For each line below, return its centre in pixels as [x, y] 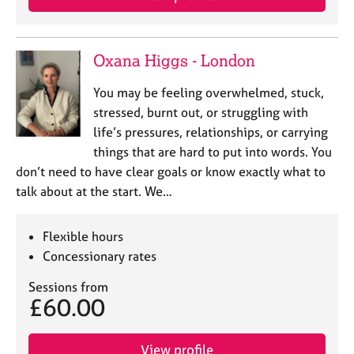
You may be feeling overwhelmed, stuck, [208, 92]
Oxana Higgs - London [174, 60]
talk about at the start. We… [94, 191]
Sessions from [68, 287]
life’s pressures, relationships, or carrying [210, 132]
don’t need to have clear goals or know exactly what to [171, 171]
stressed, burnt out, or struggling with [200, 112]
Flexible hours [83, 236]
